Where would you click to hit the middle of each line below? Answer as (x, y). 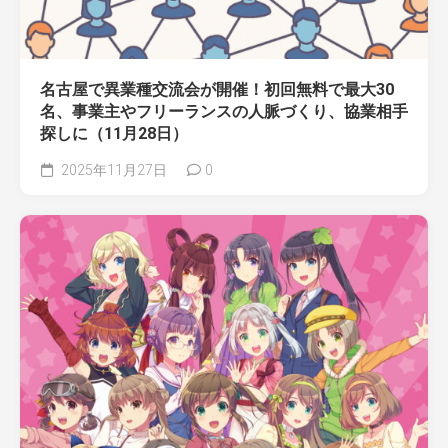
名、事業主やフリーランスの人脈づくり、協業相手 (224, 111)
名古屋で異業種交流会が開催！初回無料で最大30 (217, 89)
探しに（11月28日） (114, 133)
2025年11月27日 (112, 169)
